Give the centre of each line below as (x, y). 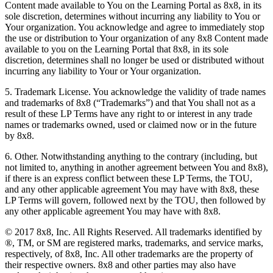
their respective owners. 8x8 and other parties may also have (120, 265)
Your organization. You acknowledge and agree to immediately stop (135, 27)
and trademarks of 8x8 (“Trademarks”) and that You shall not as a (130, 103)
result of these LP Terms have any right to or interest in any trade (129, 114)
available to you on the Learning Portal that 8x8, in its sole (117, 49)
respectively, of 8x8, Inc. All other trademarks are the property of (129, 254)
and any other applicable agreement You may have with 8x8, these (132, 190)
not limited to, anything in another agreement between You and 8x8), (136, 168)
